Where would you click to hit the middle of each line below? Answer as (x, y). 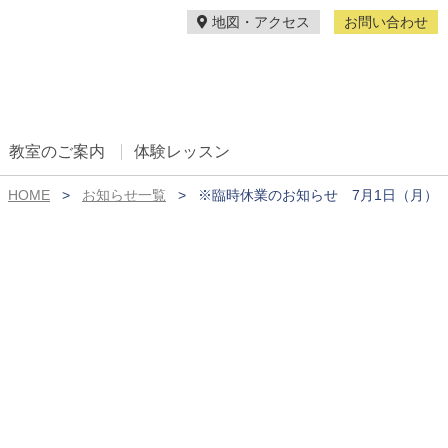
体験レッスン (181, 151)
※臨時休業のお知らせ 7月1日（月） (318, 195)
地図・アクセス (259, 22)
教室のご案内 (56, 151)
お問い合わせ (386, 22)
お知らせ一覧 (124, 195)
